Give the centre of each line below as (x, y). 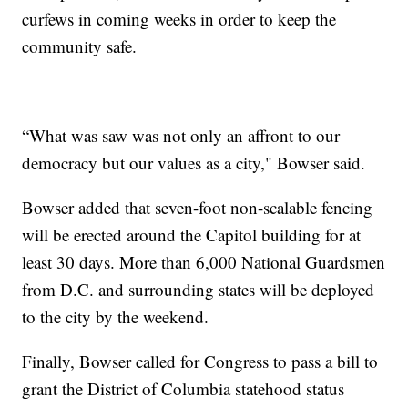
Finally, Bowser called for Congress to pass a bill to (200, 362)
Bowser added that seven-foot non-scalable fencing (198, 208)
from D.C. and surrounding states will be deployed (199, 290)
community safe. (80, 46)
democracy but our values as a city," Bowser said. (194, 163)
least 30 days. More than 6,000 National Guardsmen (204, 262)
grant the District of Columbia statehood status (184, 389)
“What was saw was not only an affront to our (181, 136)
